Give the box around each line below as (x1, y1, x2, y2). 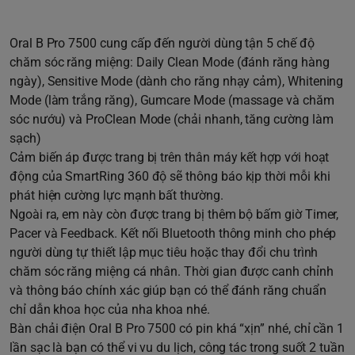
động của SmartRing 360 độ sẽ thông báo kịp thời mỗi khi (10, 169, 330, 185)
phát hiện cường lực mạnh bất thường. (10, 188, 223, 204)
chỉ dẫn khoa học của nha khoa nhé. (10, 302, 210, 318)
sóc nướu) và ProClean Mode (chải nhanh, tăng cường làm (10, 112, 334, 128)
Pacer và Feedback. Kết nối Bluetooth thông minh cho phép (10, 226, 337, 242)
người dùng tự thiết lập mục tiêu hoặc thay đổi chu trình (10, 245, 319, 261)
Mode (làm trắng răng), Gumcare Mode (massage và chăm (10, 93, 334, 109)
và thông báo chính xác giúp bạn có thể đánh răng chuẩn (10, 283, 326, 299)
